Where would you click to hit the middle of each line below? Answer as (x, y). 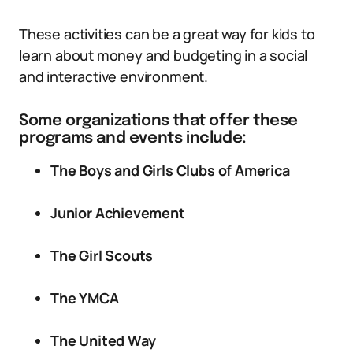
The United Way (103, 340)
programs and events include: (133, 138)
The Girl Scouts (102, 255)
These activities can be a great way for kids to (167, 34)
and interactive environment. (113, 76)
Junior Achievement (118, 213)
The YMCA (85, 298)
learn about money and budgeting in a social (163, 55)
